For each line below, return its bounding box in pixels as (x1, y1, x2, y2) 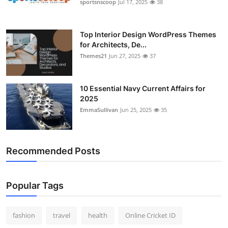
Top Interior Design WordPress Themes (80, 30, 216, 39)
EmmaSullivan (80, 105, 118, 113)
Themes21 (80, 51, 107, 60)
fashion (13, 210, 35, 220)
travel (53, 210, 70, 220)
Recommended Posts (6, 145, 100, 156)
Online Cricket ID (125, 210, 176, 220)
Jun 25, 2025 (120, 105, 152, 113)
